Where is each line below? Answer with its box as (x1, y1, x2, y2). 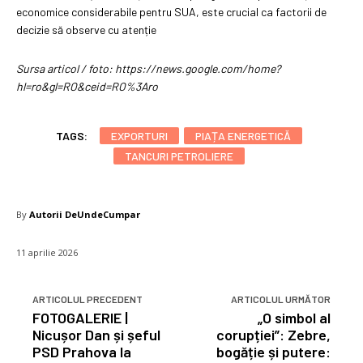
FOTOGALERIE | (32, 308, 128, 327)
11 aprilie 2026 (16, 246, 78, 258)
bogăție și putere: (216, 342, 331, 361)
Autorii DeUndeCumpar (29, 207, 140, 220)
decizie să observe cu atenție (16, 22, 156, 36)
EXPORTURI (111, 128, 168, 143)
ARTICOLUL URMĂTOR (230, 293, 331, 305)
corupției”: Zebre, (216, 325, 331, 344)
